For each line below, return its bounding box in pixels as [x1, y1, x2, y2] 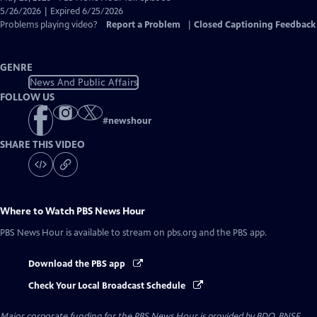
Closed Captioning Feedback [194, 19, 316, 30]
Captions [83, 18, 120, 30]
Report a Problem [106, 19, 180, 30]
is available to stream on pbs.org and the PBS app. [64, 227, 267, 239]
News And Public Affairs [29, 76, 138, 88]
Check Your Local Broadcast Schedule [28, 279, 188, 292]
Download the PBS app [28, 258, 127, 270]
